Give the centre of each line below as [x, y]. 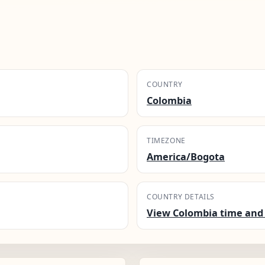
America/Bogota [186, 156]
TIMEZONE [166, 140]
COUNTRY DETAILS [181, 196]
